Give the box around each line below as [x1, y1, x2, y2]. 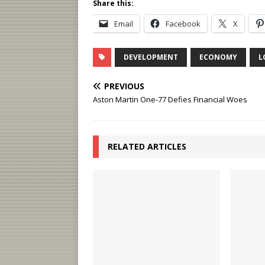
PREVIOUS [104, 80, 144, 92]
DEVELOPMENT [124, 52, 178, 62]
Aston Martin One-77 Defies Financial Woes [93, 94, 247, 105]
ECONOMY [199, 52, 237, 62]
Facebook [166, 18, 201, 29]
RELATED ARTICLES [108, 141, 186, 152]
